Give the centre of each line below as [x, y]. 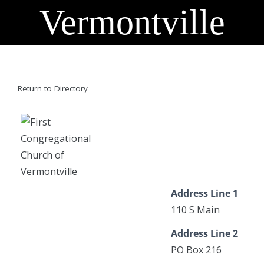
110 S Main [195, 210]
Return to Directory [53, 88]
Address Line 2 [204, 233]
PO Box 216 [196, 250]
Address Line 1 [204, 193]
